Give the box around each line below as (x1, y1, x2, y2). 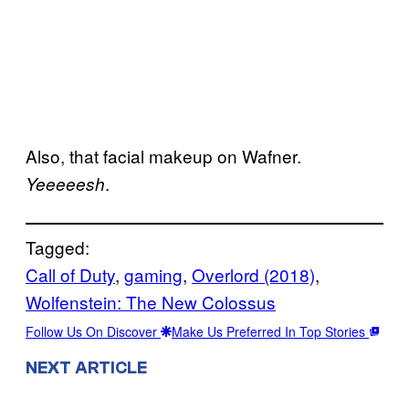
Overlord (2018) (192, 261, 315, 287)
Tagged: (26, 234, 89, 259)
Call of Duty (26, 261, 115, 287)
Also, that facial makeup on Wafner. (26, 142, 301, 168)
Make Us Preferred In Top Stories (172, 321, 369, 341)
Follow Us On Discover (26, 321, 161, 341)
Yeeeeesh (26, 171, 105, 195)
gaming (124, 261, 183, 287)
